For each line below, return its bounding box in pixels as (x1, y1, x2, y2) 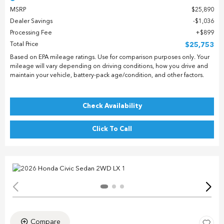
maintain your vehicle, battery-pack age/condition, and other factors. (10, 72, 204, 78)
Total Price (10, 41, 38, 47)
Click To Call (92, 125, 132, 132)
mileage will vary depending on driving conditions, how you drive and (10, 63, 208, 69)
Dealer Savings (10, 18, 52, 24)
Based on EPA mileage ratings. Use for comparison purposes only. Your (10, 54, 209, 60)
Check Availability (82, 102, 142, 109)
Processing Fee (10, 29, 52, 36)
